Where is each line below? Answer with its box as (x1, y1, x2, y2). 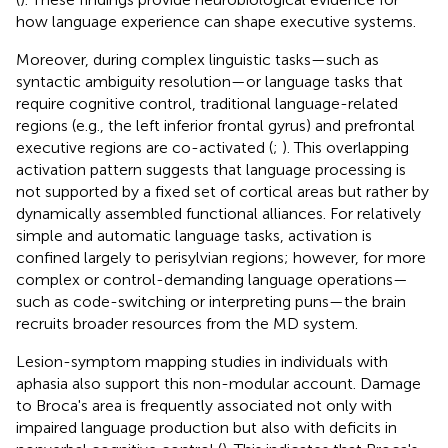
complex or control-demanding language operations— (16, 269, 408, 289)
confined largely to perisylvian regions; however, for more (16, 247, 426, 267)
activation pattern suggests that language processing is (16, 159, 406, 179)
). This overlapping (282, 137, 409, 157)
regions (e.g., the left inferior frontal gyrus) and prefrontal (16, 115, 415, 135)
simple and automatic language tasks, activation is (16, 225, 372, 245)
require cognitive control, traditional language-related (16, 93, 398, 113)
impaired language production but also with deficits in (16, 417, 397, 437)
